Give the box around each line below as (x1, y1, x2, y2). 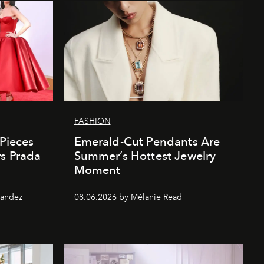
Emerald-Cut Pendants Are (74, 134, 220, 148)
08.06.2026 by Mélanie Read (74, 192, 182, 202)
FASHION (74, 115, 111, 126)
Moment (74, 162, 121, 177)
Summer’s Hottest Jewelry (74, 148, 216, 163)
